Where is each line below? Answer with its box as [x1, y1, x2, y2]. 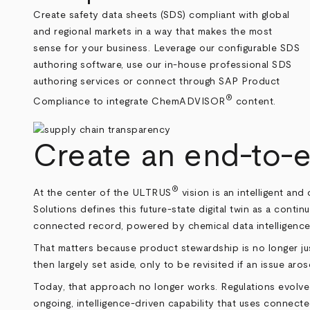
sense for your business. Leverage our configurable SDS [33, 44, 300, 54]
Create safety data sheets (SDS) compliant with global [33, 10, 290, 21]
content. [232, 97, 276, 107]
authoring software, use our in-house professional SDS [33, 60, 292, 71]
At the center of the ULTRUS [33, 188, 172, 198]
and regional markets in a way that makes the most [33, 27, 273, 37]
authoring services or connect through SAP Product [33, 77, 280, 87]
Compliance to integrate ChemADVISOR [33, 97, 226, 107]
